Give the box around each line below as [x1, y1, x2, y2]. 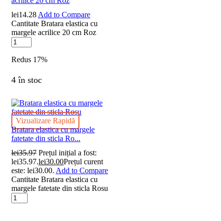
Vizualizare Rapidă [16, 116, 75, 125]
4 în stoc [11, 75, 42, 85]
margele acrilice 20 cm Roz [11, 28, 96, 37]
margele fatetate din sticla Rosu [11, 184, 108, 193]
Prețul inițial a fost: [38, 148, 97, 157]
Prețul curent [64, 157, 103, 166]
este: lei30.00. [11, 166, 54, 175]
